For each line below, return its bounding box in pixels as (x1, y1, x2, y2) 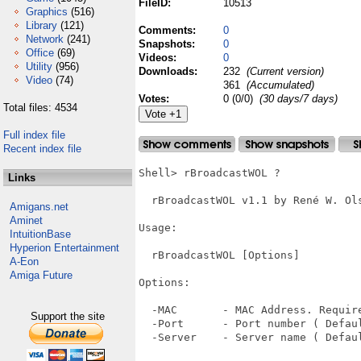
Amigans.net (10, 201, 68, 213)
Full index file (3, 129, 65, 141)
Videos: (139, 52, 180, 64)
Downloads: (139, 65, 201, 77)
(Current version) (243, 65, 324, 77)
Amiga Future (10, 269, 73, 281)
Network (26, 33, 64, 45)
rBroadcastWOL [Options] (139, 249, 300, 261)
